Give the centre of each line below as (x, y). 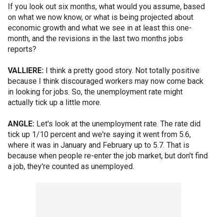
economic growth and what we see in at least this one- (100, 28)
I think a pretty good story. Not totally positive (122, 70)
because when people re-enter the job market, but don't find (108, 156)
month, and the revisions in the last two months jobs (95, 39)
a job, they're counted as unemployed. (71, 166)
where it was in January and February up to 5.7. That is (99, 145)
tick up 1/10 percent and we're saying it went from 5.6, (99, 134)
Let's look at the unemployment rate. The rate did (117, 124)
